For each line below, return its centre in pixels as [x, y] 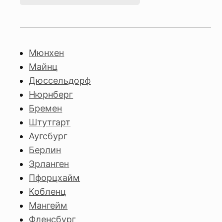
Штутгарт [50, 122]
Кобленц [48, 192]
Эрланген [49, 164]
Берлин [45, 150]
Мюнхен [47, 53]
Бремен [46, 108]
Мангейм [48, 205]
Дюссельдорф [60, 81]
